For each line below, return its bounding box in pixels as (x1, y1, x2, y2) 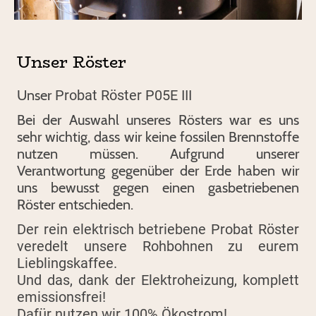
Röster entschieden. (17, 196, 137, 214)
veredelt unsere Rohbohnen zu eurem (17, 237, 299, 255)
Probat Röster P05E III (55, 87, 192, 104)
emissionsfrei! (17, 288, 106, 305)
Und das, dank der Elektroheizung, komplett (17, 271, 299, 288)
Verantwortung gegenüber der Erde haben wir (17, 162, 299, 180)
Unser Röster (17, 49, 126, 74)
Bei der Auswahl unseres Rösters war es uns (17, 111, 299, 129)
